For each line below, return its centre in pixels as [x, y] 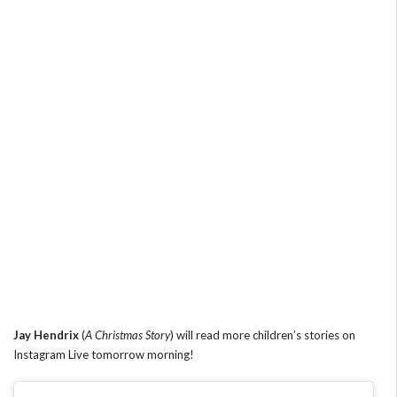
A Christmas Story [128, 335]
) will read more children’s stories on [263, 335]
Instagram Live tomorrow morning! [104, 354]
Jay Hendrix [46, 335]
